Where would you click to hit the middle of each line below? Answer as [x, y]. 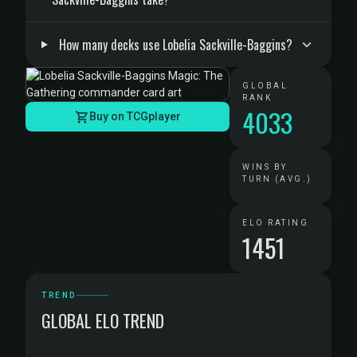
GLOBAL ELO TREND [103, 320]
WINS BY [265, 167]
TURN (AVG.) [277, 179]
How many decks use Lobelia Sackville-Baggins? [175, 45]
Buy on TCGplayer [135, 116]
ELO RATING [275, 223]
